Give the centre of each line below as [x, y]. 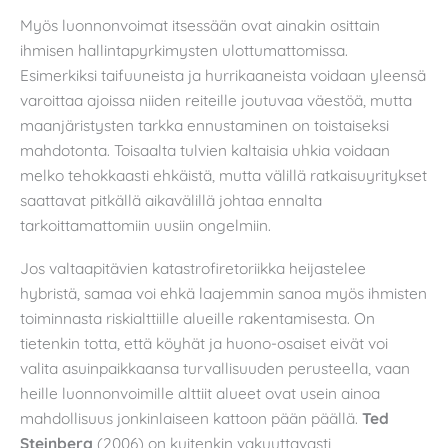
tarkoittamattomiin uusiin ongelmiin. [145, 224]
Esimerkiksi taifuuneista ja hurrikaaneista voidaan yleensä [223, 74]
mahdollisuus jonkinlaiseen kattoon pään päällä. [191, 418]
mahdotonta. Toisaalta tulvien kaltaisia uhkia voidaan [205, 149]
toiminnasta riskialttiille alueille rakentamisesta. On [197, 318]
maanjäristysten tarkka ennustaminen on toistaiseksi [204, 124]
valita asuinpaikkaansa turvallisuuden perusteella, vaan [215, 368]
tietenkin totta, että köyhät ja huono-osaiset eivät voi [204, 343]
